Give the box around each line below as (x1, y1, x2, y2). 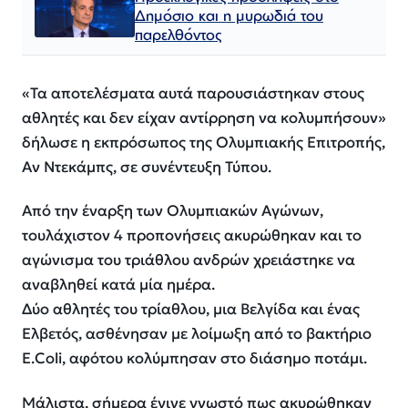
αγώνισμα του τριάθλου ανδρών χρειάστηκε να (22, 250, 355, 270)
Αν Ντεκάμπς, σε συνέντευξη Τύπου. (22, 157, 271, 177)
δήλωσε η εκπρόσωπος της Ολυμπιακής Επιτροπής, (22, 132, 385, 152)
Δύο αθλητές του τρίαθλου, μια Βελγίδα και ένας (22, 300, 360, 320)
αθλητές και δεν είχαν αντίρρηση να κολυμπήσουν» (22, 107, 386, 127)
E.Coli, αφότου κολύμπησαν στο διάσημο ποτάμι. (22, 349, 367, 369)
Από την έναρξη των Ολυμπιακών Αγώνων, (22, 201, 323, 221)
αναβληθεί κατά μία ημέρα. (22, 275, 215, 295)
